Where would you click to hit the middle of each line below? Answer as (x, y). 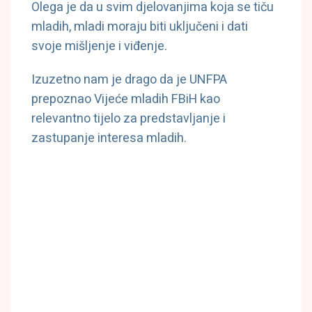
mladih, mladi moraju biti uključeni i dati (140, 27)
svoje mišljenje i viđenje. (99, 47)
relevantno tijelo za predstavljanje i (128, 119)
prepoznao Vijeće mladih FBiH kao (126, 100)
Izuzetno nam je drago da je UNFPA (129, 80)
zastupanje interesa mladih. (109, 139)
